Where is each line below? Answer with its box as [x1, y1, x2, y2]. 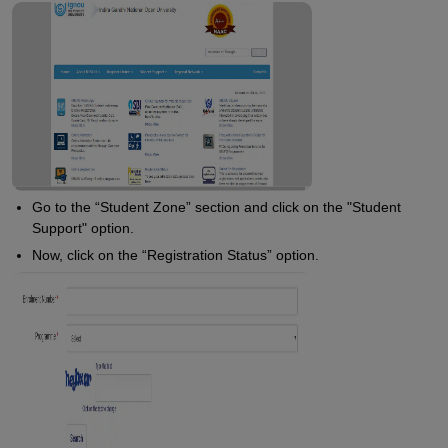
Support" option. [32, 220, 134, 236]
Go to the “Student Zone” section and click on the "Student [32, 199, 401, 215]
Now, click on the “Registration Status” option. [32, 247, 319, 263]
